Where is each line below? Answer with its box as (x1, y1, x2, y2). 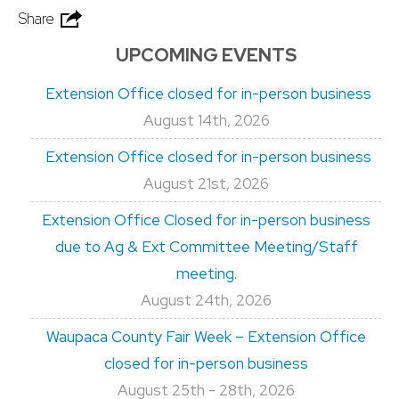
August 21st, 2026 (143, 174, 269, 194)
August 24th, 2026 (141, 290, 272, 311)
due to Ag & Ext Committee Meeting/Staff (54, 237, 358, 257)
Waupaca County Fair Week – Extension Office (46, 327, 366, 347)
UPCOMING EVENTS (116, 43, 297, 68)
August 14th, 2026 (142, 110, 270, 131)
